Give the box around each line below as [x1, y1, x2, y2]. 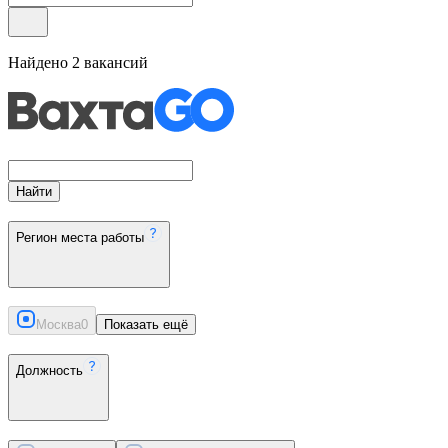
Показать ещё [104, 317, 188, 333]
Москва [36, 317, 81, 333]
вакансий [80, 53, 148, 71]
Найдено [8, 53, 72, 71]
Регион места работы [16, 229, 144, 245]
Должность [16, 362, 83, 378]
